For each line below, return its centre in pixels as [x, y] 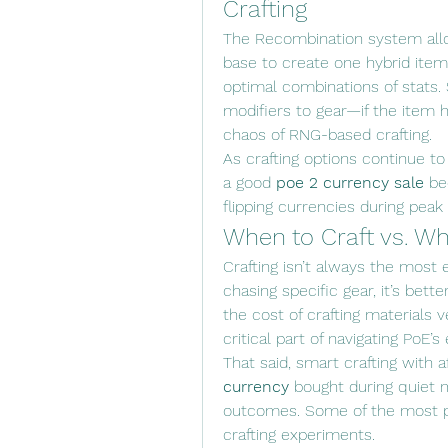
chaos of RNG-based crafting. [327, 135]
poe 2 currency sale [350, 183]
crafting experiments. [299, 435]
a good [249, 183]
